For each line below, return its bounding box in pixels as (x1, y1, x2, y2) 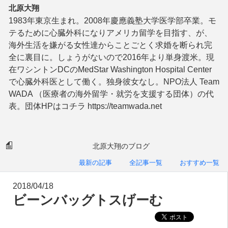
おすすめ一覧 (180, 159, 219, 166)
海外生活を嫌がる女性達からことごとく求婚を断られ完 (9, 41, 212, 49)
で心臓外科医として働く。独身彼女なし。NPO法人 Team (9, 77, 219, 86)
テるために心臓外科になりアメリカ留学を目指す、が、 (9, 28, 212, 37)
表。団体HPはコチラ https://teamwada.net (9, 102, 162, 110)
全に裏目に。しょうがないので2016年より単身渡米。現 (9, 53, 214, 62)
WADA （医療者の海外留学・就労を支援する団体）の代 (9, 90, 214, 98)
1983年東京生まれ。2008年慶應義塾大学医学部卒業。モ (9, 16, 216, 25)
